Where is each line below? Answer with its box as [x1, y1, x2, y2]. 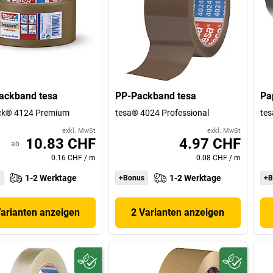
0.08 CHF [196, 154, 227, 163]
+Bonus [119, 174, 145, 183]
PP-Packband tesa [115, 90, 197, 102]
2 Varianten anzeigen [131, 207, 225, 219]
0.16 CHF [51, 154, 83, 163]
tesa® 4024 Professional [115, 108, 210, 118]
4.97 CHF [179, 135, 241, 153]
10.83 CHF [26, 135, 96, 153]
